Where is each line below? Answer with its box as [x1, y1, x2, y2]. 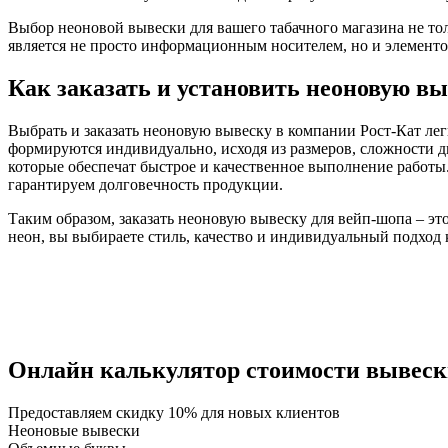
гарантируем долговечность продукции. [8, 176, 283, 194]
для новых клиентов [197, 404, 340, 422]
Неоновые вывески [8, 422, 140, 440]
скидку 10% [116, 404, 197, 422]
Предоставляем [8, 404, 116, 422]
